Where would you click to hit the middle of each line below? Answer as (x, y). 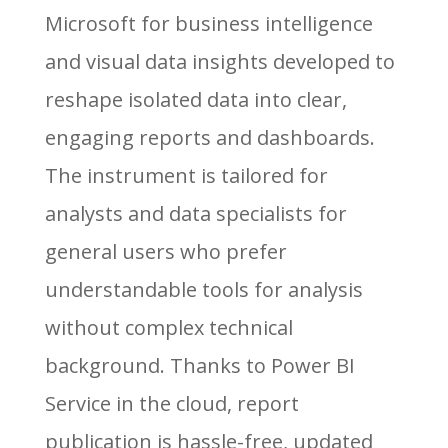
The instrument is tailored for (186, 175)
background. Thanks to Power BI (199, 365)
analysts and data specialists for (195, 213)
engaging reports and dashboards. (209, 137)
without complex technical (168, 327)
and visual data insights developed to (219, 61)
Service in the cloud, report (171, 403)
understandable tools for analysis (203, 289)
